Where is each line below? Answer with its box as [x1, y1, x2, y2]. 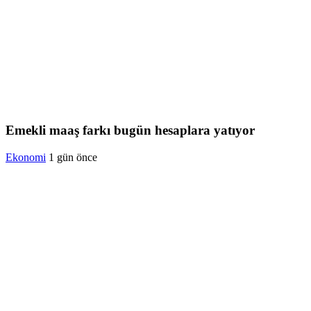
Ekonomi [6, 151, 46, 163]
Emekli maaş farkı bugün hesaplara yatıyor [6, 123, 255, 138]
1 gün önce [49, 151, 97, 163]
